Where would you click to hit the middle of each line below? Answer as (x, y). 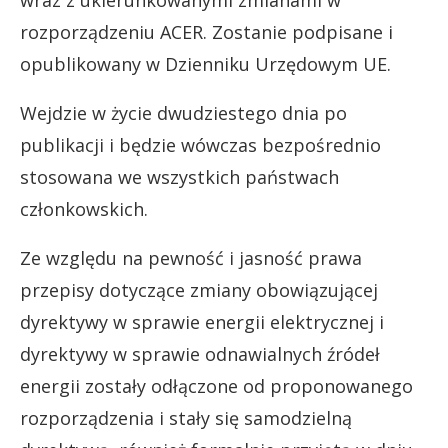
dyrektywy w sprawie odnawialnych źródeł (200, 353)
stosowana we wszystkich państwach (179, 176)
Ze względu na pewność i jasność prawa (191, 257)
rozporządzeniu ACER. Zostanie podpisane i (206, 31)
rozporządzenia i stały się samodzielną (186, 417)
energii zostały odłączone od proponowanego (216, 385)
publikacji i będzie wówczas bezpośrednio (200, 144)
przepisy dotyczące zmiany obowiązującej (199, 289)
